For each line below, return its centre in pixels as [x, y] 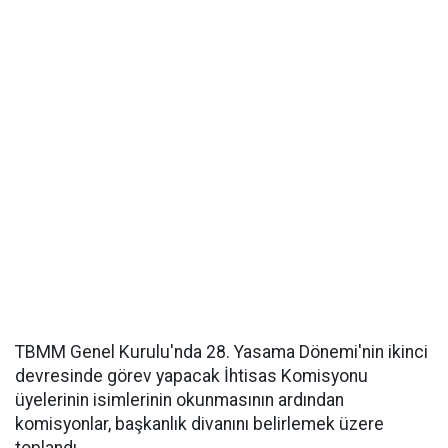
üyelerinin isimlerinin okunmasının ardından [179, 400]
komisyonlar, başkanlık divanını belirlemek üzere [199, 424]
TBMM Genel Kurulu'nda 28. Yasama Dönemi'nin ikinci [221, 352]
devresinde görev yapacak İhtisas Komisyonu [191, 376]
